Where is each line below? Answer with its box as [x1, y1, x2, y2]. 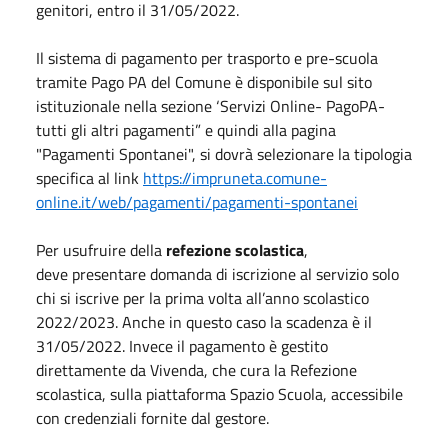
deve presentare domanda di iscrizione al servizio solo [36, 261, 399, 286]
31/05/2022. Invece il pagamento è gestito [36, 333, 328, 358]
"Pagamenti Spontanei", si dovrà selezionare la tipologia [36, 141, 412, 166]
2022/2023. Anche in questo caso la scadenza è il [36, 309, 372, 334]
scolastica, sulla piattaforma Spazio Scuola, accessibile [36, 381, 403, 406]
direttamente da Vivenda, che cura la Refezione [36, 357, 357, 382]
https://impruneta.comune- [143, 165, 327, 190]
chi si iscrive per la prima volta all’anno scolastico [36, 285, 369, 310]
